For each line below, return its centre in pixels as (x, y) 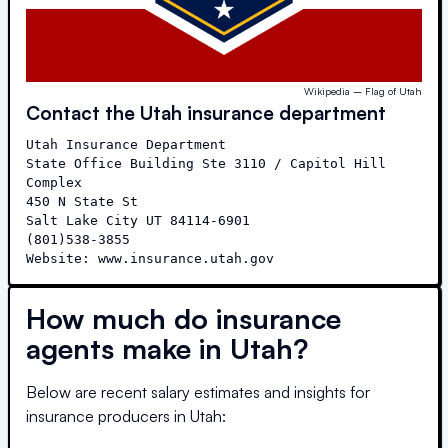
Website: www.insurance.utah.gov (150, 258)
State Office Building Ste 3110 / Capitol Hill (206, 163)
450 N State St (82, 201)
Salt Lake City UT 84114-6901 (138, 220)
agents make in (128, 348)
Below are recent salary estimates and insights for (198, 391)
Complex (54, 182)
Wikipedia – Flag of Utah (363, 90)
